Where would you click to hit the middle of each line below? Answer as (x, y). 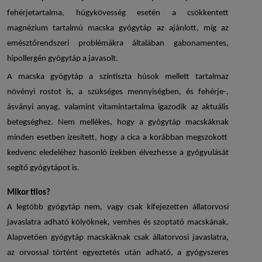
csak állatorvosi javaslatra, (180, 238)
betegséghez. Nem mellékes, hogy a (77, 123)
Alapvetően (29, 238)
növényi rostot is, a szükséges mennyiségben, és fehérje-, (118, 92)
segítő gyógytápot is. (43, 168)
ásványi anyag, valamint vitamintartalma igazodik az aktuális (118, 108)
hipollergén (27, 59)
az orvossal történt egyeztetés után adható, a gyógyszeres (118, 253)
